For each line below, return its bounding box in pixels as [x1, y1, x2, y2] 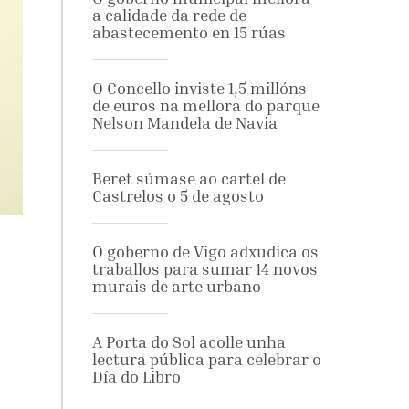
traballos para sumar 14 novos [91, 259, 318, 278]
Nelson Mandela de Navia [91, 113, 278, 132]
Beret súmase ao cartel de [91, 169, 286, 188]
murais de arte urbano [91, 277, 261, 296]
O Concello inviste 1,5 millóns [91, 79, 307, 98]
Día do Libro [91, 367, 181, 386]
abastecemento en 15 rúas [91, 23, 286, 42]
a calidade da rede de [91, 5, 246, 25]
